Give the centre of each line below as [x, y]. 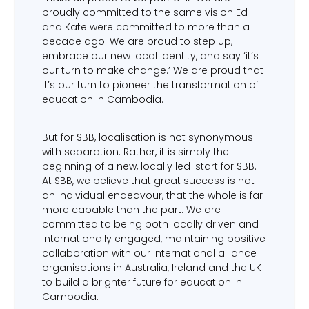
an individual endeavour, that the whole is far [152, 196]
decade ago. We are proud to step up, [137, 41]
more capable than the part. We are [131, 210]
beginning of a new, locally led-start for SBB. [149, 167]
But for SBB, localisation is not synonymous [147, 138]
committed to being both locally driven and [150, 225]
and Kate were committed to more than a [146, 27]
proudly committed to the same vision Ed [144, 12]
